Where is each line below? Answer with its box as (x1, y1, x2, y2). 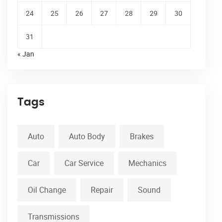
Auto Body (69, 131, 105, 142)
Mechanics (128, 158, 166, 169)
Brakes (130, 131, 154, 142)
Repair (91, 184, 113, 196)
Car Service (64, 158, 104, 169)
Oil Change (28, 184, 66, 196)
